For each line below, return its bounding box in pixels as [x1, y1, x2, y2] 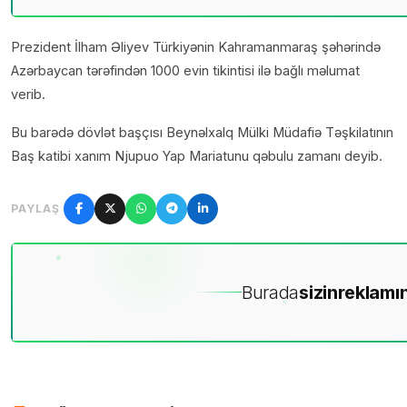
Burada [241, 281, 300, 303]
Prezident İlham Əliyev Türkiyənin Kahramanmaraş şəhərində [11, 38, 381, 55]
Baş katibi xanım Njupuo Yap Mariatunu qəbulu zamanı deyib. [11, 147, 382, 164]
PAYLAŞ [11, 201, 60, 215]
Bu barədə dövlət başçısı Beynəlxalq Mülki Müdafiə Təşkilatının [11, 124, 393, 140]
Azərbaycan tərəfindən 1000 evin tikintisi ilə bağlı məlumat [11, 62, 360, 78]
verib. [11, 85, 45, 102]
